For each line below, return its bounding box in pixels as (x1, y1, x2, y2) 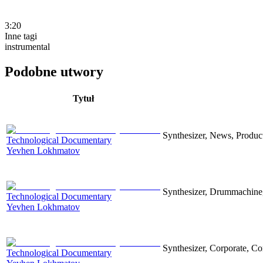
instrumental (5, 41, 50, 52)
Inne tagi (5, 31, 37, 41)
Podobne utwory (5, 63, 103, 79)
